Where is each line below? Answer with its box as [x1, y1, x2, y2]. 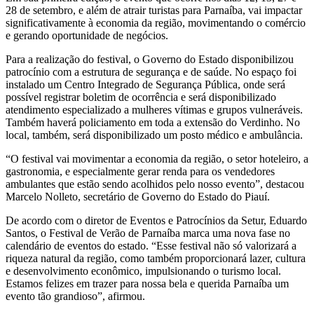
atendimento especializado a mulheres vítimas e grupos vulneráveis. [6, 103, 303, 116]
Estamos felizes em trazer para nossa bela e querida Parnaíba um [6, 277, 289, 289]
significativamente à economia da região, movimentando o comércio [6, 16, 306, 29]
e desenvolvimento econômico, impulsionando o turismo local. [6, 264, 281, 277]
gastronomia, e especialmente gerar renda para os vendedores [6, 165, 275, 177]
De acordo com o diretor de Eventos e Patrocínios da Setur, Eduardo [6, 214, 307, 226]
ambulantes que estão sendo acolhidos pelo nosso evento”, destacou [6, 177, 304, 190]
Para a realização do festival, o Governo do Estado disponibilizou [6, 53, 294, 65]
